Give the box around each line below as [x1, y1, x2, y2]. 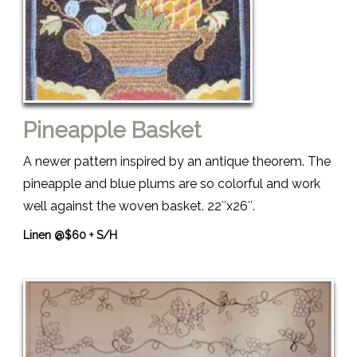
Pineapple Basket [23, 116, 201, 143]
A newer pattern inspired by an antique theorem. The [23, 153, 331, 169]
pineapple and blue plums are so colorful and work [23, 175, 320, 191]
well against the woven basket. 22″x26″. [23, 198, 255, 214]
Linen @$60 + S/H [23, 228, 117, 241]
